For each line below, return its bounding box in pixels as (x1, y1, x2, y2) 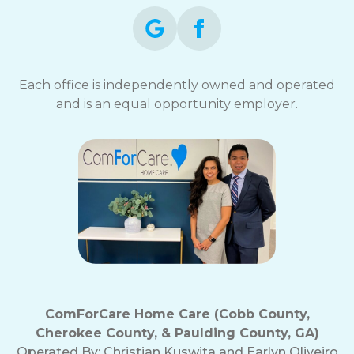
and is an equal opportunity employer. (56, 96, 298, 112)
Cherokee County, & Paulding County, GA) (35, 326, 319, 341)
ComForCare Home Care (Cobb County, (44, 307, 310, 322)
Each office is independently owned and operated (19, 77, 335, 93)
